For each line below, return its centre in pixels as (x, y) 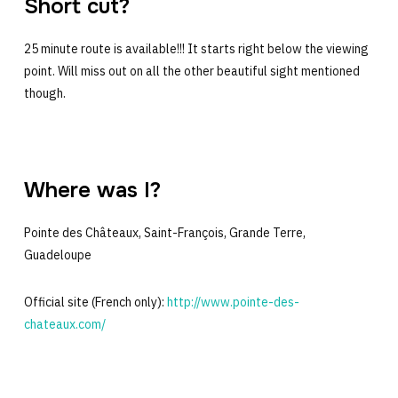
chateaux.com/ (64, 324)
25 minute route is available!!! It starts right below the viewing (196, 48)
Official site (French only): (95, 302)
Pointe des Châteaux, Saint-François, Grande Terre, (164, 232)
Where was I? (92, 190)
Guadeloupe (57, 255)
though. (44, 93)
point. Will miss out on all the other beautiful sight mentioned (191, 71)
